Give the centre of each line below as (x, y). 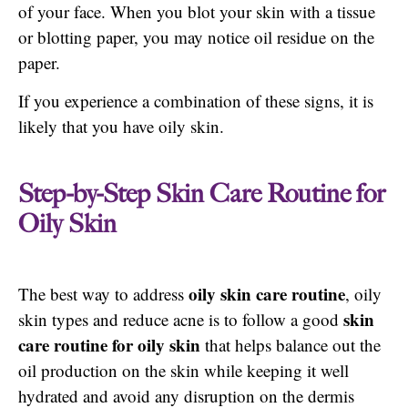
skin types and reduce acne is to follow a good (181, 320)
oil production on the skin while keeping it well (184, 371)
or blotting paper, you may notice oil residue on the (196, 36)
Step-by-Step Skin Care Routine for (202, 194)
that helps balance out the (291, 345)
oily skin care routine (267, 294)
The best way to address (103, 294)
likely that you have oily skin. (121, 127)
